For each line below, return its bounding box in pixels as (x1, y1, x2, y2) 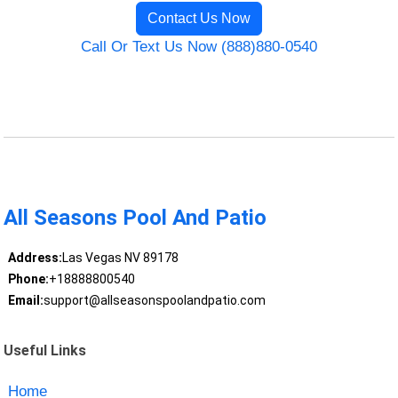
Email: (7, 293, 44, 308)
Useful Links (4, 341, 87, 359)
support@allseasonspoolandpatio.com (43, 293, 266, 308)
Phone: (7, 272, 49, 287)
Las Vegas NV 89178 (61, 251, 179, 266)
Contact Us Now (147, 11, 251, 27)
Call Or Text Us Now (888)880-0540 (81, 38, 317, 56)
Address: (7, 251, 62, 266)
